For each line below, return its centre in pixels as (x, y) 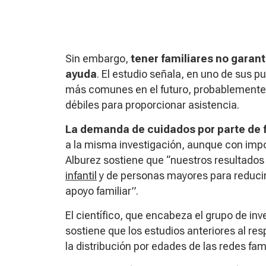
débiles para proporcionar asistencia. (152, 104)
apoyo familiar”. (102, 191)
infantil (81, 175)
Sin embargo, (98, 58)
